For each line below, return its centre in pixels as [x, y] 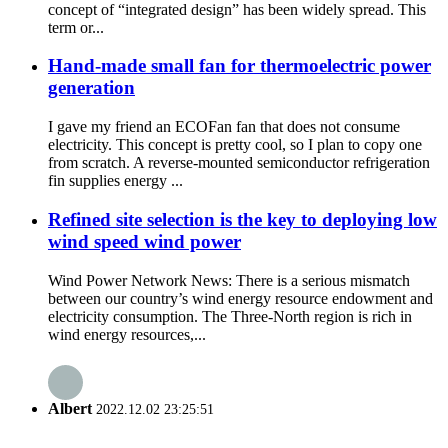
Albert [70, 408]
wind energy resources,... [127, 334]
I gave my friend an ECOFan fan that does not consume [224, 127]
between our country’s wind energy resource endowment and [240, 298]
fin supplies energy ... [115, 181]
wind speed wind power [144, 241]
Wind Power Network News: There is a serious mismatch [229, 280]
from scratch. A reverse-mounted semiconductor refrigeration [239, 163]
